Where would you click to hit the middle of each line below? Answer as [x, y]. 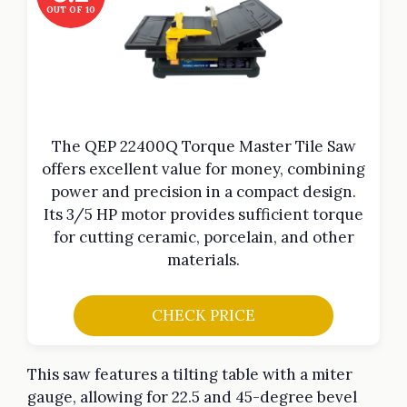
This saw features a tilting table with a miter [190, 374]
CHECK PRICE [203, 315]
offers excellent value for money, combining [203, 169]
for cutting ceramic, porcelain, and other [203, 238]
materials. [203, 260]
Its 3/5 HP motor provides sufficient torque [203, 215]
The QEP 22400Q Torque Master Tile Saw [203, 147]
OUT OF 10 [71, 10]
